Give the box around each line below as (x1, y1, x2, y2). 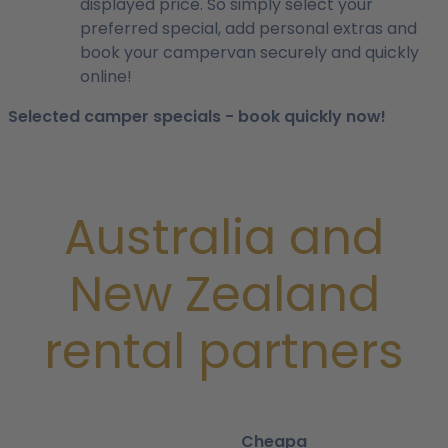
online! (80, 65, 132, 88)
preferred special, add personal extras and (80, 17, 417, 40)
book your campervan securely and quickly (80, 41, 419, 64)
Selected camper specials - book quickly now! (8, 105, 386, 128)
